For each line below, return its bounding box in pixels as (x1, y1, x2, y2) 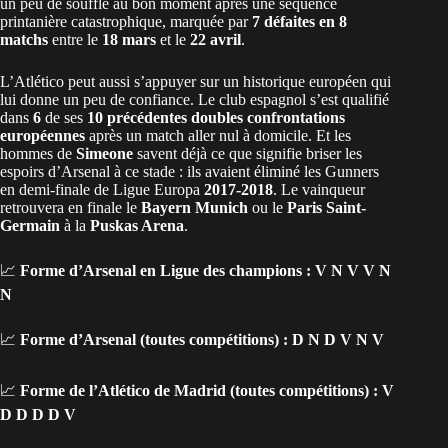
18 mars (102, 31, 156, 49)
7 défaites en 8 (252, 13, 347, 31)
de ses (41, 109, 87, 127)
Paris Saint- (287, 199, 366, 217)
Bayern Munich (141, 199, 248, 217)
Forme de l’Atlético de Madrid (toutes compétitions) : (20, 382, 378, 400)
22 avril (190, 31, 241, 49)
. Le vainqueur (273, 181, 365, 199)
